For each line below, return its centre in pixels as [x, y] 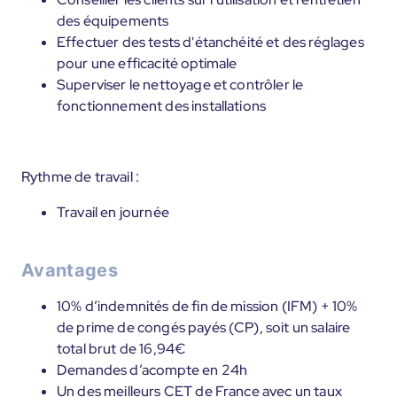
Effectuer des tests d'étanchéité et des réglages [210, 42]
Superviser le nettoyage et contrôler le [180, 85]
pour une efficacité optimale [147, 63]
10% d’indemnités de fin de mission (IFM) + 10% [207, 306]
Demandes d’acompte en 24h [152, 370]
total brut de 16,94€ [121, 349]
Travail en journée [113, 212]
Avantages [70, 270]
